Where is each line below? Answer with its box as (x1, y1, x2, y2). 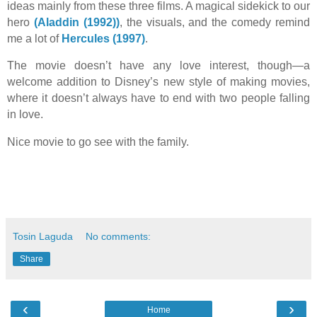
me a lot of (7, 32, 62, 45)
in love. (7, 108, 43, 121)
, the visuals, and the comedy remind (119, 16, 310, 28)
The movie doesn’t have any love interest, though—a (7, 59, 310, 72)
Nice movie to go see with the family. (7, 136, 189, 149)
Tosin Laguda (13, 231, 73, 243)
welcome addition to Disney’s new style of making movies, (7, 76, 310, 88)
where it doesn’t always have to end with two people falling (7, 92, 310, 105)
